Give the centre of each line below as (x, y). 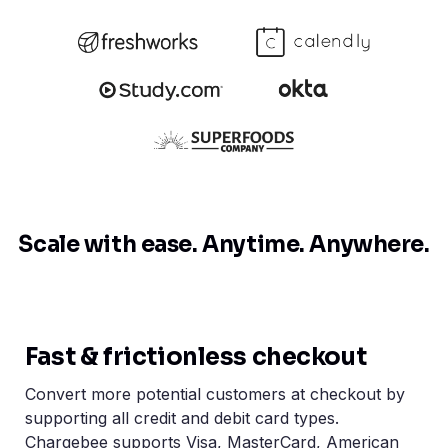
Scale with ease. (108, 245)
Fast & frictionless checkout (196, 357)
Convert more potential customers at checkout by (215, 394)
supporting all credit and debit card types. (182, 418)
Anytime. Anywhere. (313, 245)
